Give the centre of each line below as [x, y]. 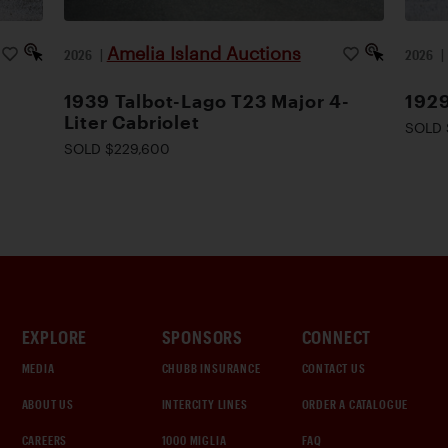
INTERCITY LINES [204, 404]
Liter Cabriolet [131, 122]
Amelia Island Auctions [203, 53]
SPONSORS [202, 337]
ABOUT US [47, 404]
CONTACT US [333, 368]
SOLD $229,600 [116, 148]
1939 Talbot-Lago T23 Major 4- [206, 101]
